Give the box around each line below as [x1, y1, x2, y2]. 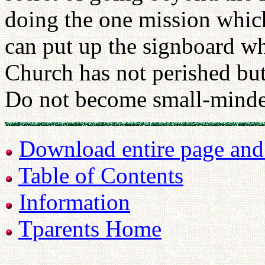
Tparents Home [18, 216, 161, 241]
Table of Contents [18, 163, 183, 188]
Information [19, 189, 130, 215]
